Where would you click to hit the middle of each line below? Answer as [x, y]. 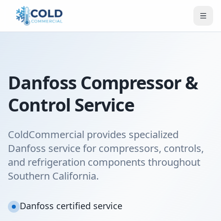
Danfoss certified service [71, 206]
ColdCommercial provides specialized [93, 134]
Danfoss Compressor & [103, 83]
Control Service [71, 105]
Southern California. [53, 176]
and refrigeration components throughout [104, 162]
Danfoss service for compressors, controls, [106, 148]
